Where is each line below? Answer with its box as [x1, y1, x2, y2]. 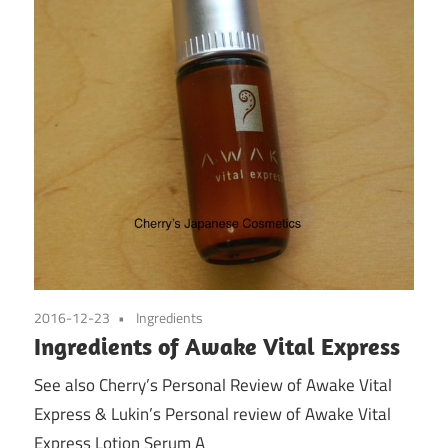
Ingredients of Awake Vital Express [34, 330, 400, 361]
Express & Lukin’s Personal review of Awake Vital [34, 401, 391, 428]
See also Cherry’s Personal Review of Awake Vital [34, 372, 392, 399]
